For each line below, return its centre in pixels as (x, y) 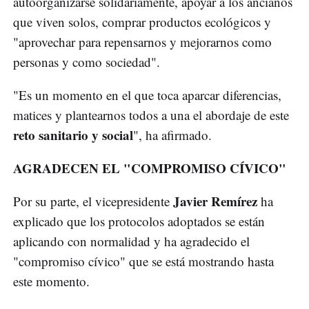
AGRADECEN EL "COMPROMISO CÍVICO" (150, 168)
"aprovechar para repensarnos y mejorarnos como (142, 42)
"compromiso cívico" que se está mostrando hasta (143, 261)
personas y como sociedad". (87, 62)
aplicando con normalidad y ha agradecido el (131, 241)
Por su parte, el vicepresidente (93, 201)
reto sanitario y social (73, 135)
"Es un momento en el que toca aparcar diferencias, (147, 95)
